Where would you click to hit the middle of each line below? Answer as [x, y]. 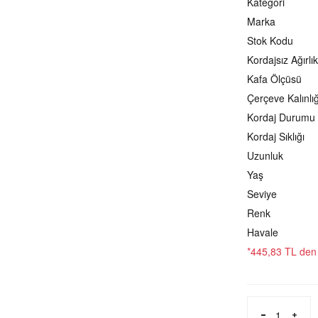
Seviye [262, 194]
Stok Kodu [270, 40]
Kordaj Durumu [281, 117]
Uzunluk [265, 155]
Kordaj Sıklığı [276, 136]
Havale [263, 232]
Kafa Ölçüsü [274, 79]
